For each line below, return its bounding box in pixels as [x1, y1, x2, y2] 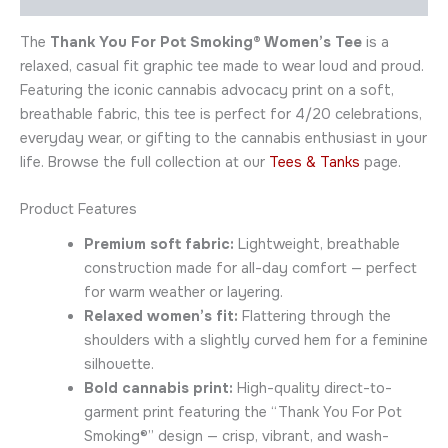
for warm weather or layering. [83, 282, 283, 301]
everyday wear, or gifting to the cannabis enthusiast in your [20, 129, 427, 148]
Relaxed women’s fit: [83, 306, 238, 325]
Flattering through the [237, 306, 391, 325]
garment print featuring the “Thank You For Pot [83, 402, 402, 421]
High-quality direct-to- [232, 378, 392, 397]
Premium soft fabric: [83, 234, 234, 253]
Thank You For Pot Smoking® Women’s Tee [50, 33, 362, 52]
